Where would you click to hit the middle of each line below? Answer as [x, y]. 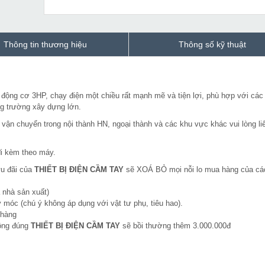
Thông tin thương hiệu [45, 45]
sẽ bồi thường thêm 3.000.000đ [175, 226]
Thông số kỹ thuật [212, 45]
